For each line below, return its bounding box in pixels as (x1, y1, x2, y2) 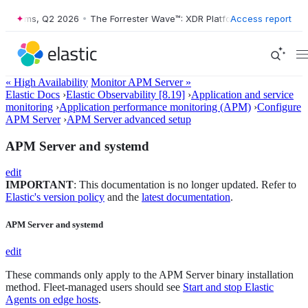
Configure (257, 101, 301, 113)
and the (104, 191, 142, 203)
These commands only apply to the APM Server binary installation (5, 268, 294, 280)
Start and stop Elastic (183, 280, 274, 293)
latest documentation (142, 191, 230, 203)
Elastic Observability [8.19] (66, 89, 185, 100)
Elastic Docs (5, 89, 60, 100)
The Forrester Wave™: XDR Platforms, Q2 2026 (82, 12, 282, 24)
